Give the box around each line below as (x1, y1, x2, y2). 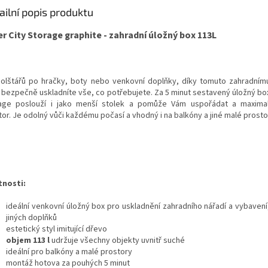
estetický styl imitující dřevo (6, 223, 107, 235)
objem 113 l (6, 234, 50, 246)
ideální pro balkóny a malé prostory (6, 245, 132, 258)
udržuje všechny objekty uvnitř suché (50, 234, 185, 246)
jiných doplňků (6, 211, 57, 224)
